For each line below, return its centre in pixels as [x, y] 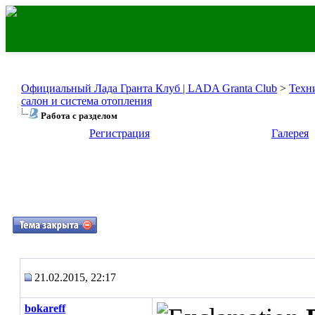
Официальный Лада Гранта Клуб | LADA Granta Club [149, 88]
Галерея [290, 133]
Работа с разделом [79, 116]
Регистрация [119, 133]
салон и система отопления [86, 101]
